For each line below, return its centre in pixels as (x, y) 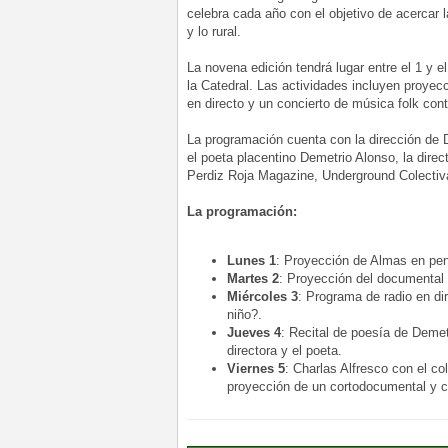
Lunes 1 (251, 260)
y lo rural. (214, 31)
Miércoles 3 (262, 296)
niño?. (244, 314)
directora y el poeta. (284, 350)
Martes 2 (253, 278)
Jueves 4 (254, 332)
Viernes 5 (256, 368)
